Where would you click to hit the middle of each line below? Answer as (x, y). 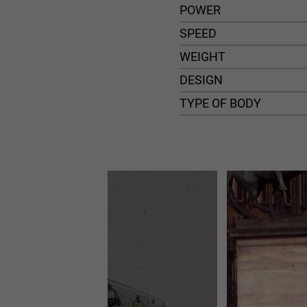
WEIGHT (202, 57)
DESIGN (201, 80)
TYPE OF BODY (220, 103)
